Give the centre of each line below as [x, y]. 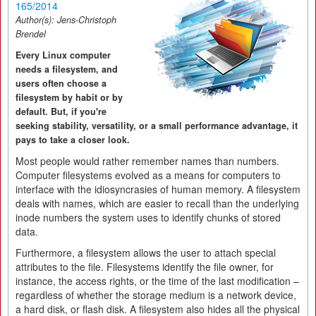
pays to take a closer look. [73, 140]
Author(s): [36, 20]
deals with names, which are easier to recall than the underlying [157, 203]
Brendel [31, 34]
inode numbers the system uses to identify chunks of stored [148, 217]
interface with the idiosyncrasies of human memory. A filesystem [158, 189]
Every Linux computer [63, 55]
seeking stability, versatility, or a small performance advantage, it [157, 126]
